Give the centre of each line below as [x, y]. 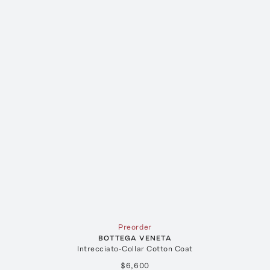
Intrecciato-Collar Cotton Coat [135, 248]
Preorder [135, 227]
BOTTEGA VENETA [135, 238]
